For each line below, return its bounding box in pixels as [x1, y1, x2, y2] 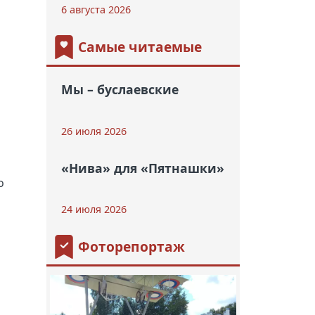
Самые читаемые [77, 37, 202, 57]
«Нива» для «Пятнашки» [60, 159, 224, 176]
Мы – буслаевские [60, 81, 179, 98]
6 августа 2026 [60, 3, 131, 17]
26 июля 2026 [60, 124, 127, 138]
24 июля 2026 [60, 202, 127, 216]
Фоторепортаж [77, 237, 185, 257]
